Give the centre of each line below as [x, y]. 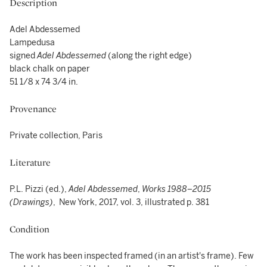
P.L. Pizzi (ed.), [39, 189]
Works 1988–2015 [176, 189]
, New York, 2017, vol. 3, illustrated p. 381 [131, 202]
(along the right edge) [149, 56]
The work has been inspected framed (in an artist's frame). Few [132, 256]
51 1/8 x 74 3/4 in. [44, 82]
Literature [30, 162]
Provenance [33, 109]
